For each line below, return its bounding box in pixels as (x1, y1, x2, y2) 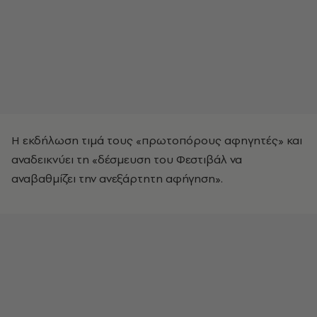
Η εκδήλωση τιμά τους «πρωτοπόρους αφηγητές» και (11, 132, 302, 148)
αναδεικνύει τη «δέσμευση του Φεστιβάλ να (11, 151, 242, 167)
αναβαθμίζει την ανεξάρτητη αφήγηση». (11, 171, 223, 186)
